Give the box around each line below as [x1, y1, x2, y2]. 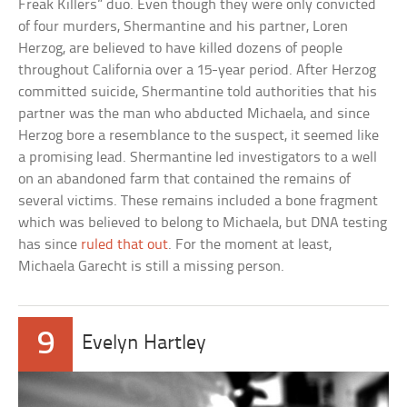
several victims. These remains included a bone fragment [18, 193, 379, 209]
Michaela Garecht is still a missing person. [18, 258, 285, 274]
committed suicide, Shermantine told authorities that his [18, 84, 378, 100]
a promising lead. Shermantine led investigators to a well [18, 149, 378, 165]
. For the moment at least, [168, 236, 333, 253]
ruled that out [81, 236, 169, 253]
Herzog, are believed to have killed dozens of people [18, 40, 343, 56]
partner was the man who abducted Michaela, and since [18, 105, 371, 122]
